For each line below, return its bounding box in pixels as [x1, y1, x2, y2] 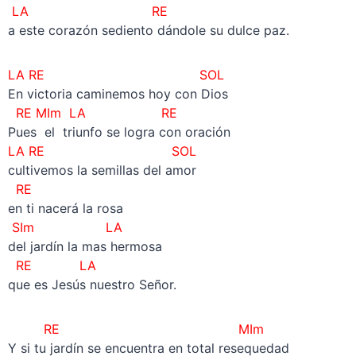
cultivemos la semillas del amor [7, 161, 196, 178]
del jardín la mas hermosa [7, 238, 162, 254]
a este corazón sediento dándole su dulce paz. [7, 21, 289, 38]
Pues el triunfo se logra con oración [7, 123, 230, 140]
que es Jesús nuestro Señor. [7, 276, 176, 292]
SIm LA [7, 219, 122, 235]
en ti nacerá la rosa [7, 199, 123, 216]
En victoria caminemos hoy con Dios [7, 85, 228, 102]
